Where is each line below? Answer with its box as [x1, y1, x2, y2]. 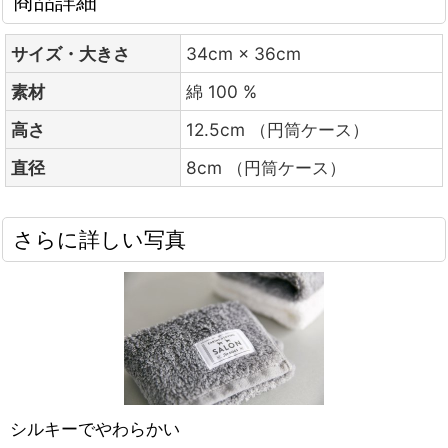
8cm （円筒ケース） [186, 156, 346, 178]
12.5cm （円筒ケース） [186, 118, 369, 140]
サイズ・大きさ [11, 42, 130, 64]
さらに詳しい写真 [13, 225, 186, 252]
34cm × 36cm [186, 42, 301, 64]
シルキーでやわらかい [10, 417, 180, 439]
